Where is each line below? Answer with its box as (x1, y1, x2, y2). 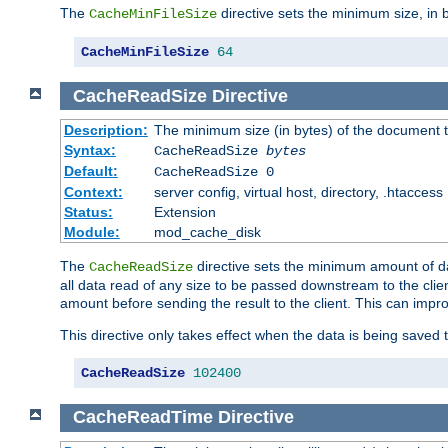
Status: (63, 204, 113, 221)
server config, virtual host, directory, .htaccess (153, 184, 443, 201)
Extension (153, 204, 216, 221)
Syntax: (63, 142, 116, 159)
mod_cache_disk (153, 224, 261, 241)
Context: (63, 184, 123, 201)
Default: (63, 163, 118, 180)
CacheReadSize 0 (153, 164, 274, 181)
